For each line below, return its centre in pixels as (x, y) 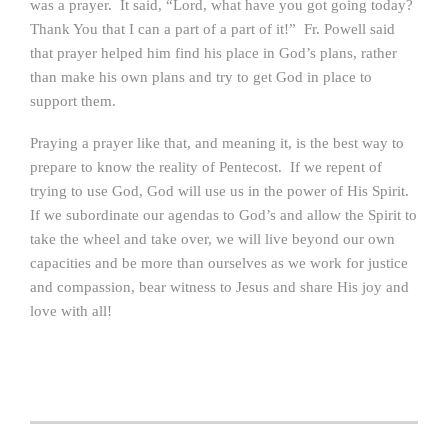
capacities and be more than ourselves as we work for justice (219, 263)
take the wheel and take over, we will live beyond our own (212, 239)
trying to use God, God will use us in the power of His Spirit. (221, 191)
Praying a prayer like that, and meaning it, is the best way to (217, 143)
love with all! (71, 311)
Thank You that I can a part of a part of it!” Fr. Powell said (212, 29)
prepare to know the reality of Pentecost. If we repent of (206, 167)
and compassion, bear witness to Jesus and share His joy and (219, 287)
